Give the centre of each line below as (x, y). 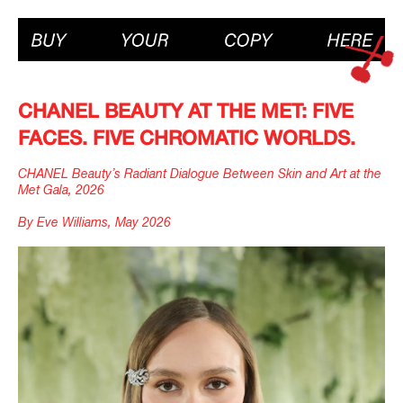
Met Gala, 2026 (61, 191)
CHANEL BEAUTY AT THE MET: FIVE (186, 112)
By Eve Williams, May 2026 (94, 224)
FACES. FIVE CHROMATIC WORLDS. (187, 139)
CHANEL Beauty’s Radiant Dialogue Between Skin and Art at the (200, 175)
